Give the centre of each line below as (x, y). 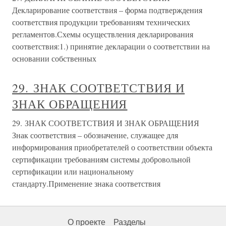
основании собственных (54, 59)
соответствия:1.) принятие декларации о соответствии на (111, 46)
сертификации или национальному (73, 172)
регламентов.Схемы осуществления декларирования (103, 34)
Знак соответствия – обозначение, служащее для (95, 135)
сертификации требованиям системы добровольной (101, 159)
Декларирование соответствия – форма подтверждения (107, 10)
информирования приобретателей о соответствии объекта (112, 147)
